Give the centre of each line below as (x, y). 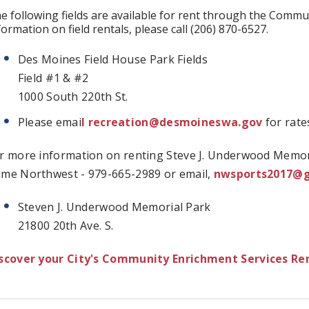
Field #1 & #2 (53, 78)
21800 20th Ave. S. (67, 225)
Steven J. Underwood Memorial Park (114, 207)
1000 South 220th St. (73, 96)
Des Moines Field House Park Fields (112, 59)
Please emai (50, 122)
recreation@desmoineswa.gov (175, 122)
